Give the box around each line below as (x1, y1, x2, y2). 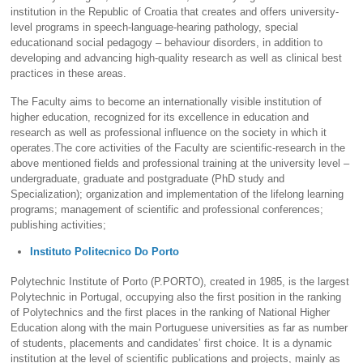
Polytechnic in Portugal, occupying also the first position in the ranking (11, 291, 342, 304)
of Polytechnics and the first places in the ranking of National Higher (11, 306, 331, 319)
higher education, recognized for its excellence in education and (11, 110, 310, 123)
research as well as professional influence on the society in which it (11, 126, 327, 139)
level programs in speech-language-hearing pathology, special (11, 21, 299, 34)
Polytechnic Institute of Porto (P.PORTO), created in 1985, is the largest (11, 275, 350, 288)
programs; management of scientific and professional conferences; (11, 203, 324, 216)
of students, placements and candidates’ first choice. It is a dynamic (11, 337, 333, 350)
